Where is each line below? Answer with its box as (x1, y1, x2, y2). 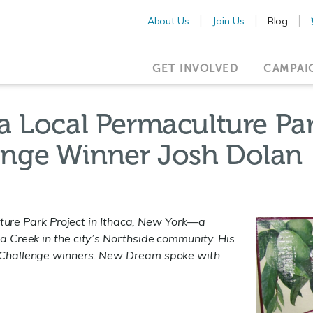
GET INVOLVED (152, 61, 238, 75)
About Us (147, 14, 190, 27)
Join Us (212, 14, 245, 27)
